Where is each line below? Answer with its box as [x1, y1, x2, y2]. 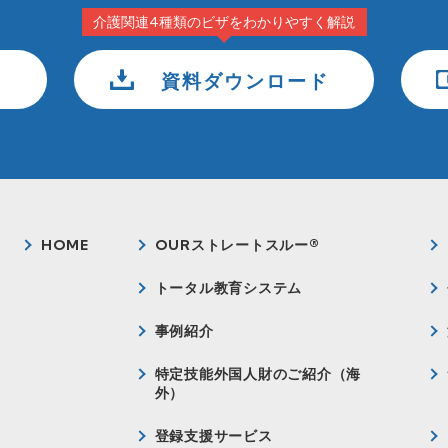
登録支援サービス [154, 427, 273, 446]
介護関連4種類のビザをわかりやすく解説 [93, 13, 355, 32]
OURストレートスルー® [154, 236, 320, 255]
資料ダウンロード [161, 69, 329, 94]
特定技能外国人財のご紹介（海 [154, 365, 362, 384]
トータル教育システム [154, 279, 303, 298]
